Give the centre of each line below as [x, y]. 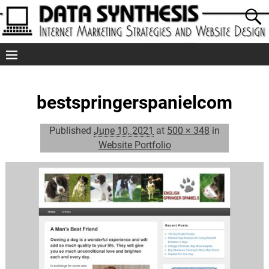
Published [71, 131]
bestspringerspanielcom [134, 102]
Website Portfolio [134, 145]
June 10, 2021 [124, 131]
